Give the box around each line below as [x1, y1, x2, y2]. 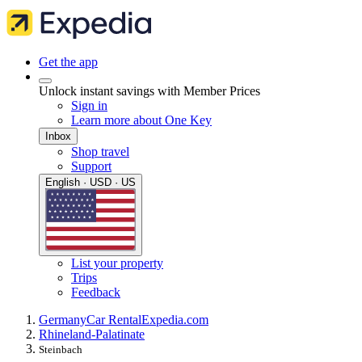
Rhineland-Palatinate [39, 327, 145, 342]
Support [71, 159, 112, 173]
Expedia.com [141, 313, 208, 327]
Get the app [39, 55, 98, 69]
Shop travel [71, 145, 129, 158]
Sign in [71, 99, 107, 112]
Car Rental [86, 313, 141, 327]
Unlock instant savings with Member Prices [39, 84, 260, 98]
